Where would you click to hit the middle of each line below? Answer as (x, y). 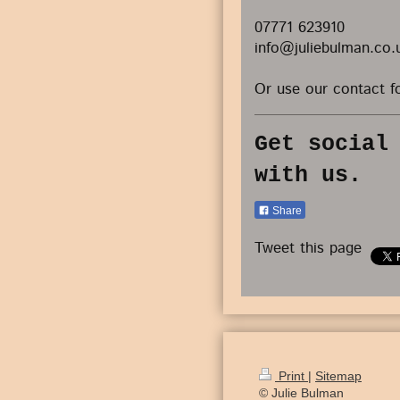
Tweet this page (308, 248)
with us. (308, 175)
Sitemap (338, 376)
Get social (321, 144)
